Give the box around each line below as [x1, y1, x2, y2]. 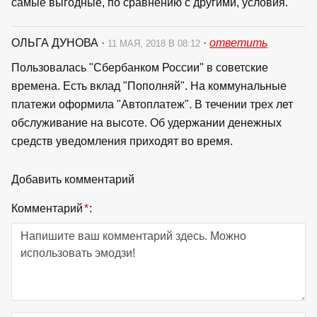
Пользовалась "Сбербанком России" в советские [11, 61, 268, 74]
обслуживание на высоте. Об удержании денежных [11, 116, 282, 129]
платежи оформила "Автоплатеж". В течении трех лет [11, 98, 293, 110]
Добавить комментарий [11, 173, 134, 185]
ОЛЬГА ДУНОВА [11, 36, 101, 49]
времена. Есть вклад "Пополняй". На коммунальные [11, 79, 287, 92]
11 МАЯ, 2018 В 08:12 [108, 38, 203, 49]
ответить [209, 36, 267, 49]
